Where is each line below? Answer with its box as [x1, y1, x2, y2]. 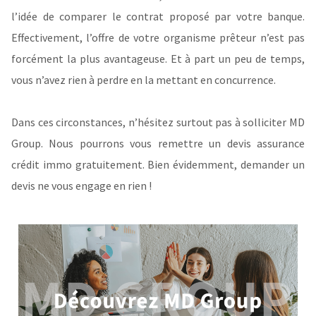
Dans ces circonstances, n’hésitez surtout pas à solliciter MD [11, 115, 305, 130]
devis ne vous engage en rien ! [11, 178, 152, 193]
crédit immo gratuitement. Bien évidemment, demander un [11, 157, 305, 172]
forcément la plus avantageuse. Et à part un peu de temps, [11, 51, 305, 66]
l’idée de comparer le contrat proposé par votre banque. [11, 9, 305, 24]
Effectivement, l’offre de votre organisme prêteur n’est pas [11, 30, 305, 45]
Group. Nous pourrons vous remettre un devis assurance [11, 136, 305, 151]
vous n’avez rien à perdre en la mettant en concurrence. [11, 73, 276, 87]
